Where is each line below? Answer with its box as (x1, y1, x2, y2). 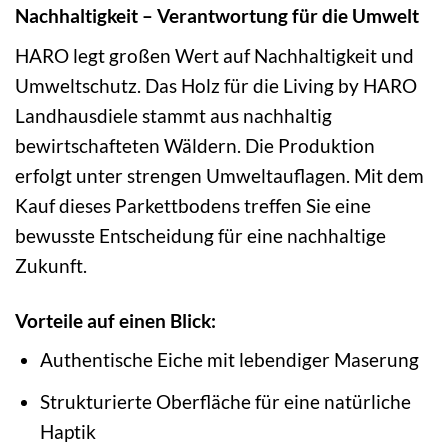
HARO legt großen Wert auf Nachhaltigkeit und (15, 43, 414, 67)
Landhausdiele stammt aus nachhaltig (15, 103, 332, 127)
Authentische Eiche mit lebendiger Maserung (39, 348, 419, 372)
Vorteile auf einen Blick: (15, 308, 216, 332)
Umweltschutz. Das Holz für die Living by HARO (15, 73, 417, 97)
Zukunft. (15, 253, 87, 277)
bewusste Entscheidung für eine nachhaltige (15, 223, 386, 247)
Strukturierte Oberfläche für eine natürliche (39, 389, 411, 413)
